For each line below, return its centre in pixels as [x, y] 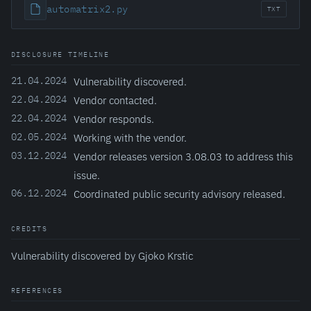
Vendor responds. [114, 119]
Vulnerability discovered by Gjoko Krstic [102, 255]
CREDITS [30, 229]
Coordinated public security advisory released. [179, 194]
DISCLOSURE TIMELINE [60, 54]
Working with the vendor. [130, 137]
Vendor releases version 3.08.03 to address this [183, 156]
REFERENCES [37, 291]
